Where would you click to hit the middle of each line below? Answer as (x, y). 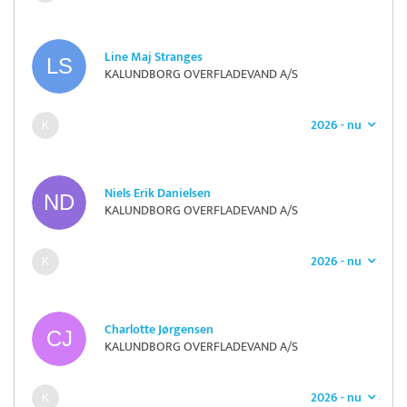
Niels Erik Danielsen (158, 193)
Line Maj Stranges (154, 57)
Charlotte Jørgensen (159, 329)
